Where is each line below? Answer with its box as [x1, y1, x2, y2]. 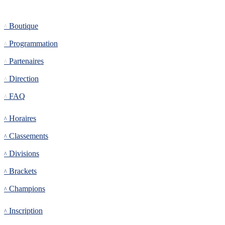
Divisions [9, 149, 39, 158]
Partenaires [9, 56, 44, 65]
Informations [4, 17, 41, 25]
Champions [9, 184, 45, 193]
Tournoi [4, 109, 27, 117]
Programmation [9, 39, 58, 48]
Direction [9, 74, 39, 83]
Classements [9, 131, 48, 140]
